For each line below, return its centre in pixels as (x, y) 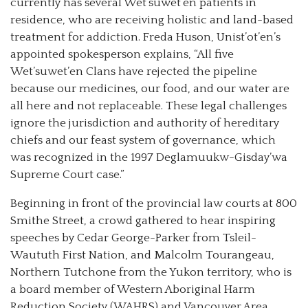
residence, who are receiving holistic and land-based (152, 20)
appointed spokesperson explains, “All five (122, 55)
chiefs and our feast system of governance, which (143, 141)
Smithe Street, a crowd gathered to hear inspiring (143, 221)
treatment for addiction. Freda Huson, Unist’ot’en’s (145, 37)
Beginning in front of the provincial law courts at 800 (154, 204)
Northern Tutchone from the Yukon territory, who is (151, 273)
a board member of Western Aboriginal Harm (133, 290)
